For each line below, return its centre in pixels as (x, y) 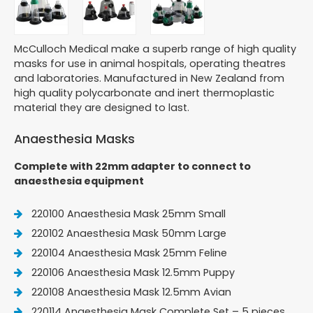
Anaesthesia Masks (74, 139)
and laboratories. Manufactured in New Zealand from (149, 78)
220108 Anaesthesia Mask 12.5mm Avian (131, 292)
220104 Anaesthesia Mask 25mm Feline (129, 253)
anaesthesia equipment (79, 181)
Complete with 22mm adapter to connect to (132, 167)
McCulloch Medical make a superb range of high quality (155, 49)
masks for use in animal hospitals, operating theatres (150, 63)
